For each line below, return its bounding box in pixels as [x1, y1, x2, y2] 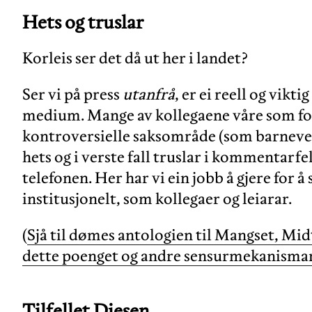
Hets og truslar [22, 10, 143, 34]
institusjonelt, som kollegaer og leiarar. [22, 189, 292, 209]
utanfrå [123, 84, 175, 104]
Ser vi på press [22, 84, 123, 104]
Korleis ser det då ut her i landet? [22, 48, 248, 68]
